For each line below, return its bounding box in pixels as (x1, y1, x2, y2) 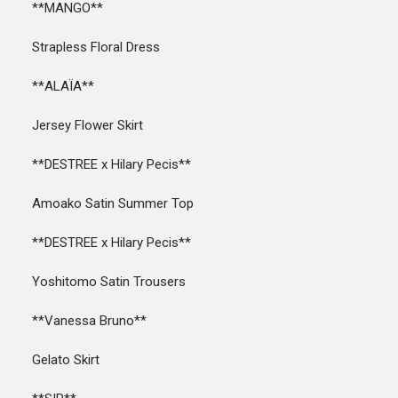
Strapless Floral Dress (11, 39, 160, 55)
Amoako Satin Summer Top (11, 195, 194, 211)
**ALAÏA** (11, 78, 94, 94)
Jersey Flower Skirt (11, 117, 143, 133)
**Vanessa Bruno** (11, 313, 147, 329)
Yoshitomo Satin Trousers (11, 274, 186, 290)
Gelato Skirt (11, 352, 99, 368)
